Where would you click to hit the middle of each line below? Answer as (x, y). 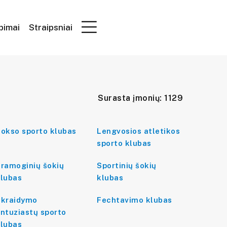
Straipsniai (51, 27)
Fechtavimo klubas (135, 200)
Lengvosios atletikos (138, 131)
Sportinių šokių (127, 165)
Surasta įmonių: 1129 (140, 98)
